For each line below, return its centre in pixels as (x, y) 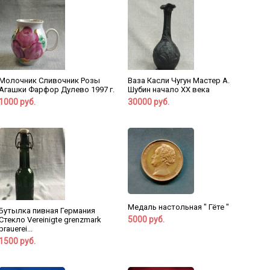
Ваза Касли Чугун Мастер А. (178, 81)
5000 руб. (146, 220)
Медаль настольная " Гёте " (178, 207)
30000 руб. (148, 102)
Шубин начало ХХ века (168, 90)
